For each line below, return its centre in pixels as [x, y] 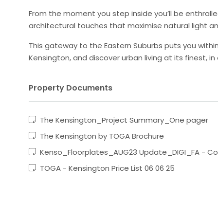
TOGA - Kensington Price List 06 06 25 [106, 168]
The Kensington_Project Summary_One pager [123, 120]
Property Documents [71, 88]
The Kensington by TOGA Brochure [101, 136]
